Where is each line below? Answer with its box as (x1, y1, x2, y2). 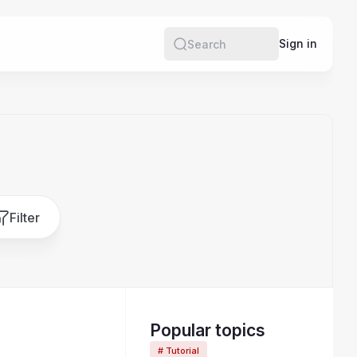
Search (186, 44, 226, 58)
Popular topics (150, 320, 265, 340)
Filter (10, 209, 40, 226)
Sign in (279, 37, 317, 50)
